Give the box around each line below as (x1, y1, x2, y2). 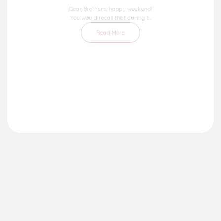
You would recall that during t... (70, 14, 151, 22)
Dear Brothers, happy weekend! (69, 5, 152, 13)
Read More (96, 29, 125, 37)
